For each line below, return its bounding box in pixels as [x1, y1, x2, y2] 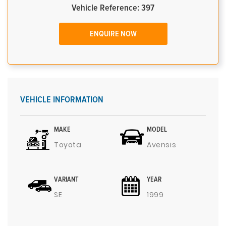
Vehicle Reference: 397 [72, 4, 154, 13]
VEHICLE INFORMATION [20, 95, 103, 104]
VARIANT [54, 176, 79, 183]
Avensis [147, 140, 177, 150]
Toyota [54, 140, 82, 150]
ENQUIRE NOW [89, 30, 137, 38]
